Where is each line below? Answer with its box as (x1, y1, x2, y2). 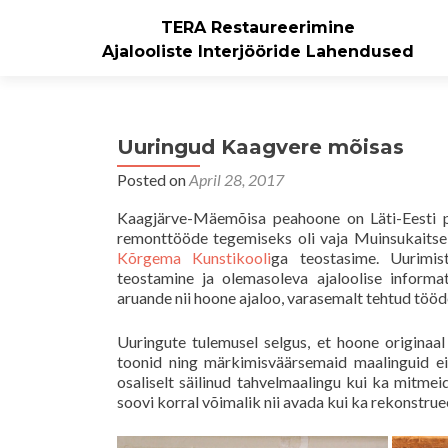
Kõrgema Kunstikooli (117, 248, 272, 267)
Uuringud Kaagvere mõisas (117, 135, 404, 159)
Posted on (117, 170, 189, 189)
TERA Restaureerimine (161, 17, 355, 37)
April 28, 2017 (189, 170, 284, 189)
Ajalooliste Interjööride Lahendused (102, 41, 414, 61)
